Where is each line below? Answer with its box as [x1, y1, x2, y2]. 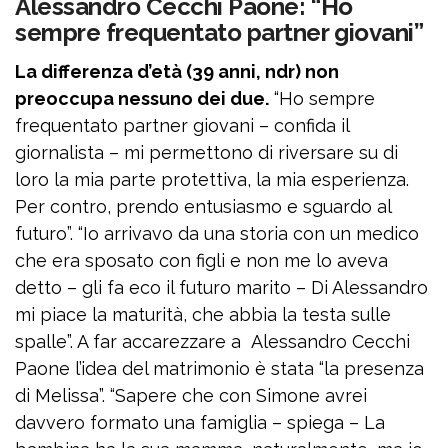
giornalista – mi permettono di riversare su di [15, 142, 398, 163]
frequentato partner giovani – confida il [15, 115, 349, 136]
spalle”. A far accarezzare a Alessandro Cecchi [15, 331, 410, 352]
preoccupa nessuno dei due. [15, 88, 269, 109]
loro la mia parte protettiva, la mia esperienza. [15, 169, 409, 190]
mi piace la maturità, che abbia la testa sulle [15, 304, 391, 325]
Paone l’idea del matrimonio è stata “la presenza [15, 358, 424, 379]
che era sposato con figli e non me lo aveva [15, 250, 388, 271]
